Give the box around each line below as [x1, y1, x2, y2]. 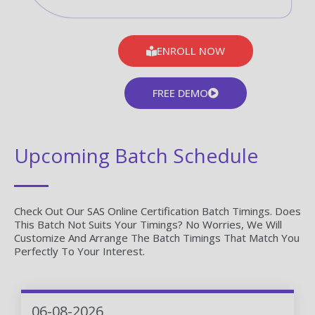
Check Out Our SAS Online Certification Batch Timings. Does [14, 203, 301, 218]
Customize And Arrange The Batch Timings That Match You [14, 230, 300, 245]
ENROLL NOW [157, 43, 225, 58]
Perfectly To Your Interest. [14, 243, 145, 258]
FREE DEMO [153, 85, 208, 100]
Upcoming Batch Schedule [14, 141, 258, 169]
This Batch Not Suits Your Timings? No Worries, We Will [14, 217, 282, 231]
